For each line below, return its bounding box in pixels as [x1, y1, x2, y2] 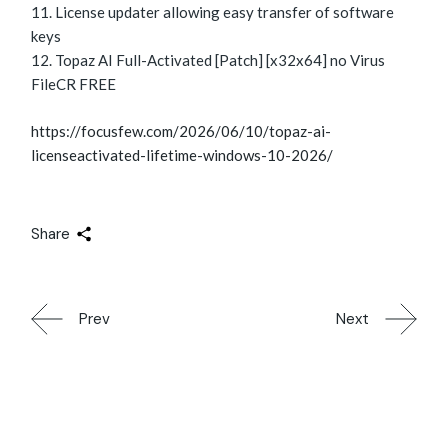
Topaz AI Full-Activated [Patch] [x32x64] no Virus [55, 51, 386, 70]
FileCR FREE [31, 75, 117, 94]
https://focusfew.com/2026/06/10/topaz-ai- [31, 121, 332, 140]
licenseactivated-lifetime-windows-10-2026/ [31, 145, 334, 164]
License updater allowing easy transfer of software [55, 3, 395, 22]
